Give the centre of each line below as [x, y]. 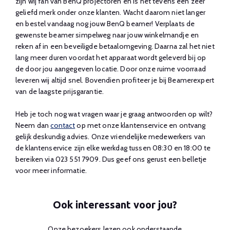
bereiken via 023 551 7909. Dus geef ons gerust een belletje [111, 159]
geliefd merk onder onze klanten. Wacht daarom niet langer [110, 12]
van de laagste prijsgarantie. [60, 91]
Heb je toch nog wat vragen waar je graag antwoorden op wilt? [114, 114]
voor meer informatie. [51, 170]
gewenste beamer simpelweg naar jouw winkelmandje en [107, 35]
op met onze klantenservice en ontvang [140, 125]
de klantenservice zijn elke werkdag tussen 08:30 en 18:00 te [113, 148]
